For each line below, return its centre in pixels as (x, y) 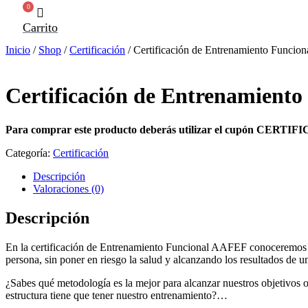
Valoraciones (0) (68, 188)
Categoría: (29, 153)
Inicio (18, 50)
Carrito (40, 27)
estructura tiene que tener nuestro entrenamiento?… (117, 295)
